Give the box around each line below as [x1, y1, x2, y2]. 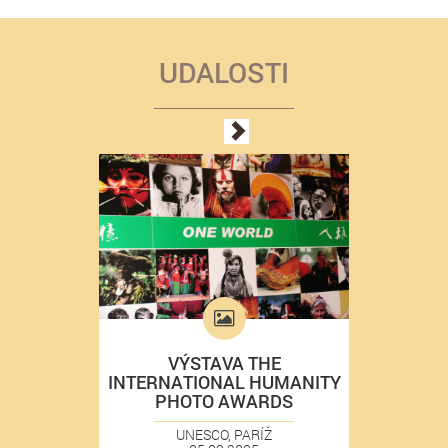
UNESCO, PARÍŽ [176, 424, 272, 444]
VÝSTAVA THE [167, 350, 281, 375]
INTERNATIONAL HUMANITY [107, 369, 341, 394]
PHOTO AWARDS [155, 388, 293, 413]
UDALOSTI [159, 53, 289, 91]
